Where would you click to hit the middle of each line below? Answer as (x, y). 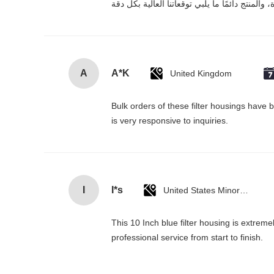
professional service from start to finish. (187, 237)
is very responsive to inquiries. (170, 120)
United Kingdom (201, 73)
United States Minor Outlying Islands (244, 190)
